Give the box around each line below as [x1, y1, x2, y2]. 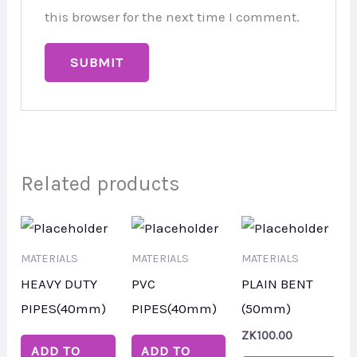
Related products [21, 171, 181, 195]
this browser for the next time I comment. [44, 9, 300, 25]
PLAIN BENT [241, 276, 314, 292]
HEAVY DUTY [21, 276, 98, 292]
